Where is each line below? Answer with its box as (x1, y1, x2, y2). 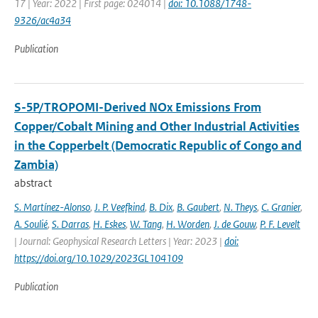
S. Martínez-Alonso (14, 200, 90, 214)
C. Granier (261, 200, 300, 214)
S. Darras (52, 217, 89, 231)
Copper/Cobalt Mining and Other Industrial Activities (14, 119, 300, 134)
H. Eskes (93, 217, 126, 231)
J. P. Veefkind (94, 200, 145, 214)
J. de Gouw (214, 217, 256, 231)
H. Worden (166, 217, 209, 231)
